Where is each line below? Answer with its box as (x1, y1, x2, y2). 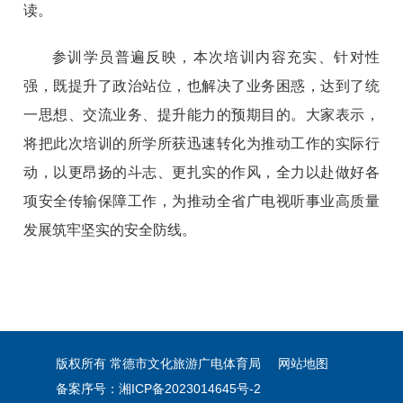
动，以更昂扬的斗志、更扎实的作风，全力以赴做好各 (23, 164, 380, 180)
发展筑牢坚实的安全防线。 (23, 221, 197, 237)
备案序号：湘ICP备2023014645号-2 (55, 381, 261, 396)
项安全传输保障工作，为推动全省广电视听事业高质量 (23, 193, 380, 209)
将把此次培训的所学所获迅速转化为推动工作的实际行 (23, 135, 380, 151)
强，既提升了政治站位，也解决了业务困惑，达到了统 (23, 77, 380, 94)
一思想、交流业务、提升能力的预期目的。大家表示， (23, 106, 380, 122)
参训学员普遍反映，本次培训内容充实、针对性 (52, 49, 380, 65)
